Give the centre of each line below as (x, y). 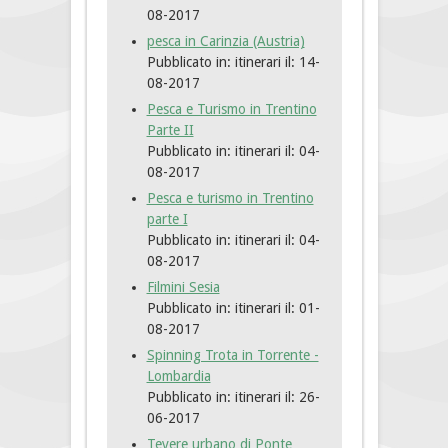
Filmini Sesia (183, 287)
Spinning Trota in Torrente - (232, 355)
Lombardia (178, 376)
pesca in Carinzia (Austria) (225, 41)
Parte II (170, 130)
